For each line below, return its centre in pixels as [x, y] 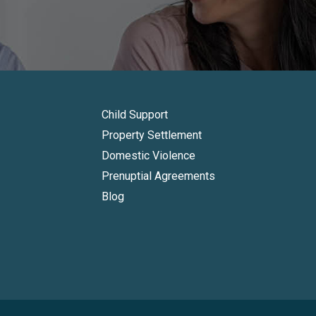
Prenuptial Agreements [158, 176]
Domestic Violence [148, 156]
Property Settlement [151, 135]
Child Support [134, 115]
